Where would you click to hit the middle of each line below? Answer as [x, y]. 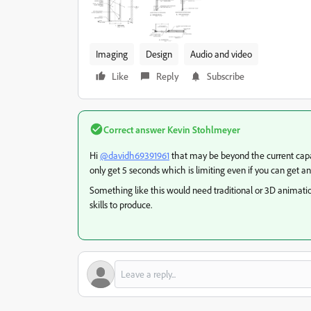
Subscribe [226, 76]
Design [159, 53]
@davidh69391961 [135, 155]
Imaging [112, 53]
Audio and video [221, 53]
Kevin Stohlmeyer [203, 129]
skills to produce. [122, 204]
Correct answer [134, 129]
